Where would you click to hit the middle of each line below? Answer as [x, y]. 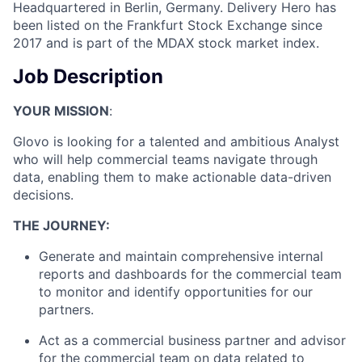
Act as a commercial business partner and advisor [192, 340]
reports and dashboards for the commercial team [190, 274]
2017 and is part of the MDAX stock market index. [166, 42]
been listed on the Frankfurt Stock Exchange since [168, 25]
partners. [66, 309]
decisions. [43, 194]
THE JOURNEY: [61, 225]
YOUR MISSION [61, 110]
